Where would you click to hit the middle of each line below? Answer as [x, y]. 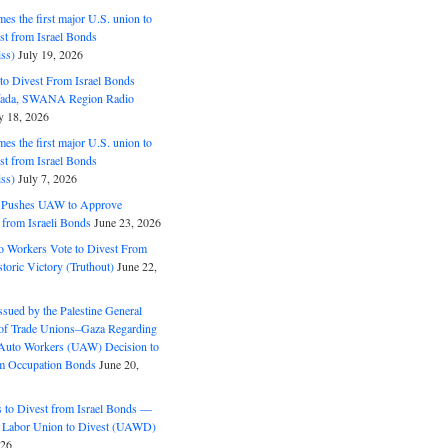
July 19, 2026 [50, 54]
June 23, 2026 [127, 222]
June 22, [136, 266]
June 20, [118, 364]
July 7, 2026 [47, 178]
